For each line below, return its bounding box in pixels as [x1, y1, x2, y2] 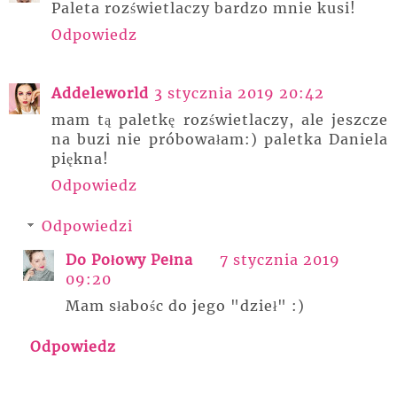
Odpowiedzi [41, 217, 133, 236]
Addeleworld [51, 84, 149, 103]
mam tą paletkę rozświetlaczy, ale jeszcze [51, 111, 388, 129]
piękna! [51, 150, 109, 168]
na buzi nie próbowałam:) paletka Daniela [51, 130, 388, 149]
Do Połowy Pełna [66, 251, 193, 269]
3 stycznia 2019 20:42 [154, 84, 324, 103]
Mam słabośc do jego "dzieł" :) [66, 297, 305, 315]
